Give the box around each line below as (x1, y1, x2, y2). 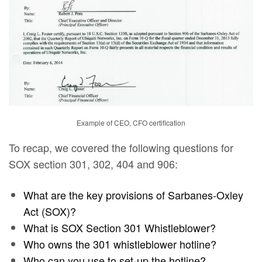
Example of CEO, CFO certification (77, 118, 185, 128)
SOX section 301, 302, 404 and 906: (9, 156, 178, 172)
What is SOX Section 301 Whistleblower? (23, 219, 216, 235)
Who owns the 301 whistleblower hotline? (23, 236, 216, 251)
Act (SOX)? (23, 203, 76, 219)
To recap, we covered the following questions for (9, 140, 234, 156)
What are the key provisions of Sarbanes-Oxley (23, 187, 243, 202)
